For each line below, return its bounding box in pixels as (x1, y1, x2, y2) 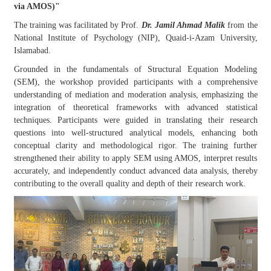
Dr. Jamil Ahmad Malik (141, 21, 226, 30)
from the (225, 21, 258, 30)
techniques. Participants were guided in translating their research (13, 116, 258, 125)
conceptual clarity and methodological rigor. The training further (13, 141, 258, 150)
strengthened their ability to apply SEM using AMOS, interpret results (13, 154, 258, 163)
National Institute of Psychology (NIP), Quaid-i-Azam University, (13, 33, 258, 42)
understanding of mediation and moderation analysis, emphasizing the (13, 90, 258, 99)
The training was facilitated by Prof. (13, 21, 142, 30)
